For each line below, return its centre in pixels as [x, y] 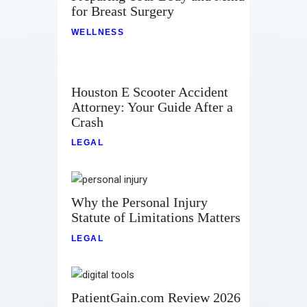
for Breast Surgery [123, 11]
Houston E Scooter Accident [150, 91]
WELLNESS [98, 33]
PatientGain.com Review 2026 [156, 298]
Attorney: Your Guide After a [152, 107]
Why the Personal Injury [139, 202]
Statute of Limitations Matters [156, 217]
